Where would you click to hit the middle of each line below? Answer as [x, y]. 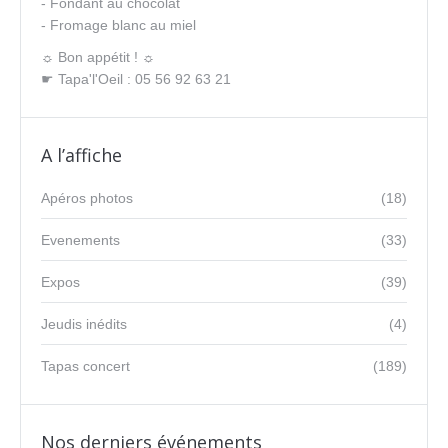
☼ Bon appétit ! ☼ [98, 57]
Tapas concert [85, 366]
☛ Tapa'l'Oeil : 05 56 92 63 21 [136, 79]
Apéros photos [87, 198]
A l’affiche [81, 155]
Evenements [80, 240]
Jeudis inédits [84, 324]
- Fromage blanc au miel [118, 25]
